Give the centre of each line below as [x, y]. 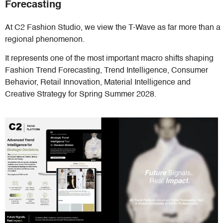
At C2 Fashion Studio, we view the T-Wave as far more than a [113, 28]
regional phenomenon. [45, 40]
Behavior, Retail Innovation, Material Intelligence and [98, 83]
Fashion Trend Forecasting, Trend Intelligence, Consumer [107, 71]
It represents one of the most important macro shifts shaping [109, 59]
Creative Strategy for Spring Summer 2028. [81, 95]
